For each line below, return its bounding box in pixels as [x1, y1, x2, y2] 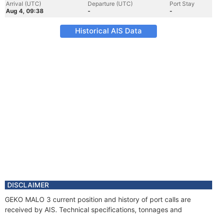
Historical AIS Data [75, 26, 142, 35]
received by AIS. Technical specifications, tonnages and [5, 205, 182, 214]
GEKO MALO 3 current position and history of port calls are [5, 195, 191, 203]
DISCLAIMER [7, 181, 49, 189]
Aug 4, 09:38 [6, 7, 44, 15]
